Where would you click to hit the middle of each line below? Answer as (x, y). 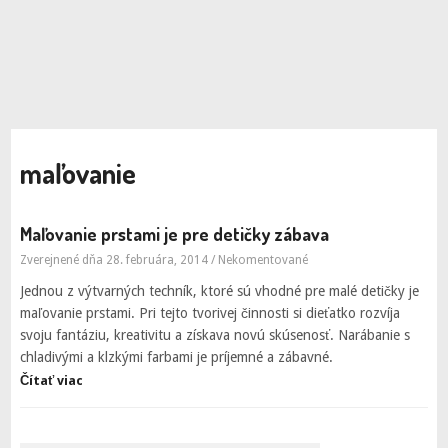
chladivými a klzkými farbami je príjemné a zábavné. (176, 357)
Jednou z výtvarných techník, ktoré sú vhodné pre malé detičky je (219, 291)
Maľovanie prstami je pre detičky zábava (174, 234)
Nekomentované (262, 260)
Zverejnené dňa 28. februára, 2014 (113, 260)
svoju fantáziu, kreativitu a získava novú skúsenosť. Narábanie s (214, 335)
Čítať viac (51, 380)
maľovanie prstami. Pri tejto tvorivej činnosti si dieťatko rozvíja (209, 313)
